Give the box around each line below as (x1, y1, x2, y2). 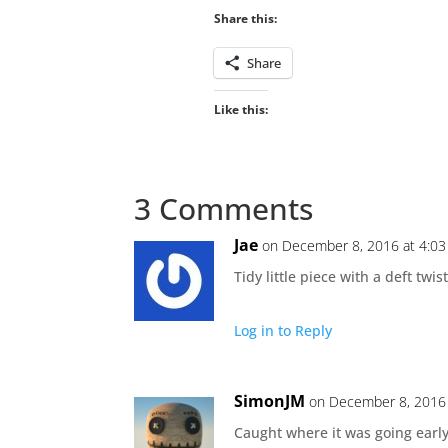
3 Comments (134, 187, 314, 229)
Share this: (213, 9, 277, 27)
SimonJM (234, 389, 306, 412)
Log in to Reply (234, 320, 333, 340)
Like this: (213, 100, 268, 118)
